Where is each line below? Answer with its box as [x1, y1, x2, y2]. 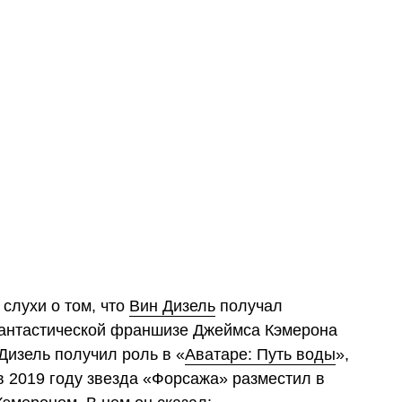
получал [215, 296, 283, 315]
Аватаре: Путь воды [185, 345, 336, 363]
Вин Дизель [129, 296, 215, 315]
